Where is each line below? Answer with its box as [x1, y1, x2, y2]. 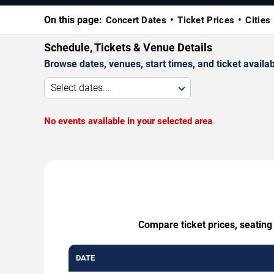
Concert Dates [106, 15, 166, 26]
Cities [245, 15, 271, 26]
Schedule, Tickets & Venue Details [44, 41, 212, 54]
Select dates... [51, 82, 110, 94]
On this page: [44, 14, 102, 26]
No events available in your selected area [44, 116, 212, 127]
